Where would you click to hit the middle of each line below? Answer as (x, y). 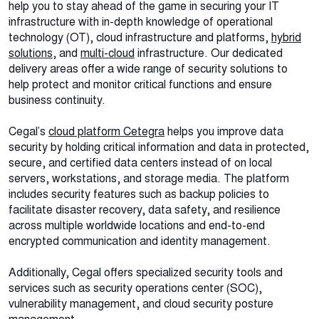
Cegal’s (28, 132)
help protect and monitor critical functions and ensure (140, 85)
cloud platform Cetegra (106, 132)
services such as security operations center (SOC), (135, 288)
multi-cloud (108, 53)
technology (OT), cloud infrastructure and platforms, (140, 38)
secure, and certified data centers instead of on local (140, 163)
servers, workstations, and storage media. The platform (149, 179)
